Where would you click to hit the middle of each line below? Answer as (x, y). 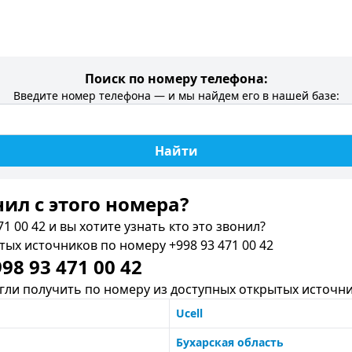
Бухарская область (230, 342)
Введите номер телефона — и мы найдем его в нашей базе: (176, 95)
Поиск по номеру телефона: (176, 79)
